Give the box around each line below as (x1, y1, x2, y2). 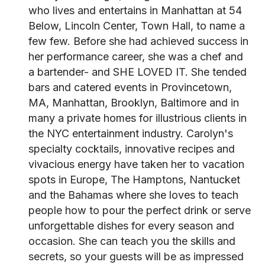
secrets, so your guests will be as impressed (28, 250, 244, 263)
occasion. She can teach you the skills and (28, 235, 235, 247)
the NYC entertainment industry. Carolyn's (28, 127, 233, 140)
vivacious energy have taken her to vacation (28, 158, 244, 170)
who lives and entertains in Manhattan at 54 (28, 4, 242, 17)
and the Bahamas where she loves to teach (28, 189, 238, 201)
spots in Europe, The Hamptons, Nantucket (28, 173, 240, 186)
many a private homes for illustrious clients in (28, 112, 247, 124)
